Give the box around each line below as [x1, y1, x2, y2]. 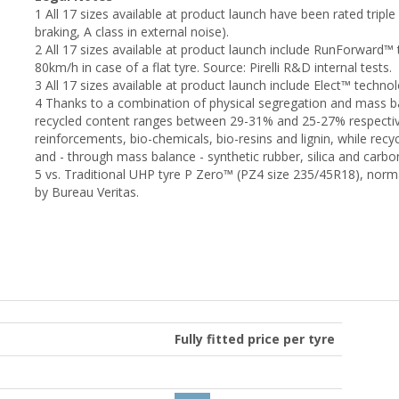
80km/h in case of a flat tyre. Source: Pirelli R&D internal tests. [35, 58, 395, 76]
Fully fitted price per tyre [175, 330, 335, 347]
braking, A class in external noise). [35, 22, 229, 40]
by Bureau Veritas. [35, 183, 142, 200]
